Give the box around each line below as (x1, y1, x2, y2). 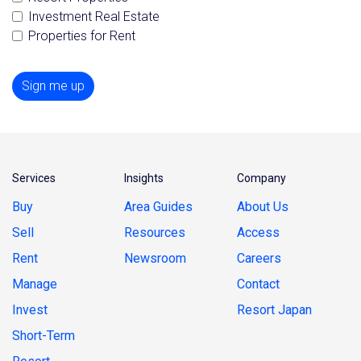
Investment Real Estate (28, 9, 160, 25)
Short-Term (12, 328, 75, 344)
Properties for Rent (28, 28, 135, 44)
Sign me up (22, 78, 85, 94)
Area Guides (124, 199, 193, 215)
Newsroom (124, 251, 187, 267)
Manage (12, 276, 57, 293)
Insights (124, 172, 164, 185)
